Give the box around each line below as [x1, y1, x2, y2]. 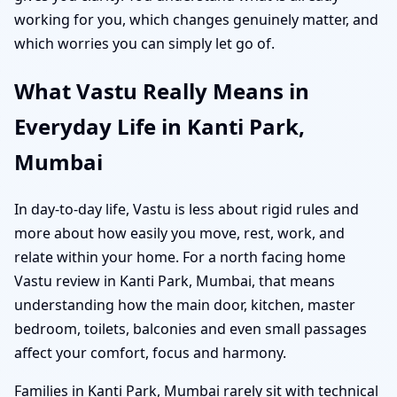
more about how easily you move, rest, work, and [14, 222, 345, 243]
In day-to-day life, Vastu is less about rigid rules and [14, 198, 359, 219]
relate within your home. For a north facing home [14, 246, 346, 267]
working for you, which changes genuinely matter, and [14, 9, 378, 29]
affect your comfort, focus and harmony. [14, 342, 286, 362]
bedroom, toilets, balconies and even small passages [14, 318, 367, 339]
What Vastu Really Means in [14, 75, 309, 105]
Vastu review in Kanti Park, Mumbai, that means [14, 270, 335, 291]
